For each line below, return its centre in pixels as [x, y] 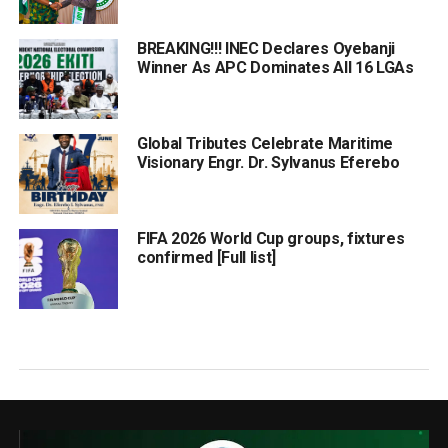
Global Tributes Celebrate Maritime [264, 143]
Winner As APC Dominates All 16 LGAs [275, 67]
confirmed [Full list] [206, 257]
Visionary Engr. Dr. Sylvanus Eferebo [268, 162]
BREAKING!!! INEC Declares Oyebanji [265, 48]
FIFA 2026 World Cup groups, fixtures [270, 238]
